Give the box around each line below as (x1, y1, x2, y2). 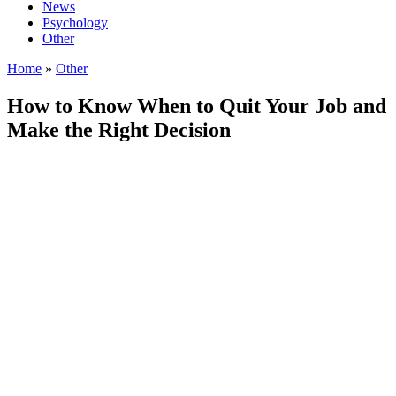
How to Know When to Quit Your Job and (7, 94, 386, 118)
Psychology (42, 15, 108, 30)
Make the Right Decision (7, 118, 231, 141)
